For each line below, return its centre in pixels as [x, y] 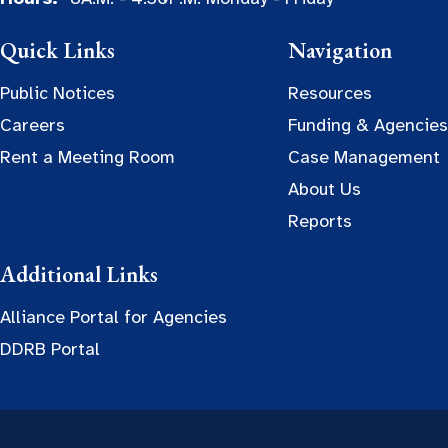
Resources [330, 93]
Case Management [364, 157]
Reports [320, 221]
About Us [324, 189]
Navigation [340, 51]
